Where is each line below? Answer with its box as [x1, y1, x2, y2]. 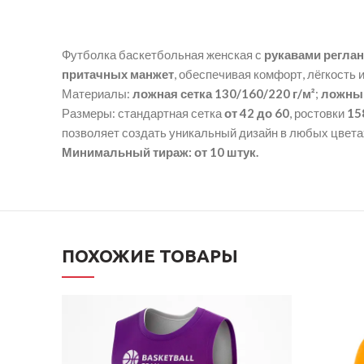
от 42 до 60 [224, 106, 289, 120]
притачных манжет [62, 67, 174, 81]
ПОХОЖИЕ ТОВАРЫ [62, 245, 238, 266]
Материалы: [62, 86, 132, 101]
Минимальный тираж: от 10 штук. [62, 145, 258, 159]
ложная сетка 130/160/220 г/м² [132, 86, 315, 101]
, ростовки [289, 106, 347, 120]
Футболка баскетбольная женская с [62, 47, 264, 62]
